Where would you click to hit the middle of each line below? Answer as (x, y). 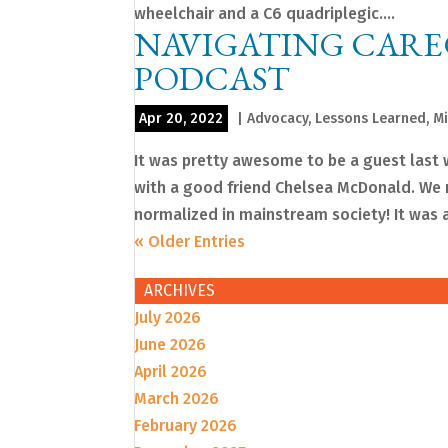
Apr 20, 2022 (181, 119)
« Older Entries (190, 242)
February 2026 (186, 426)
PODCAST (212, 78)
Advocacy (278, 119)
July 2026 (168, 318)
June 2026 (170, 345)
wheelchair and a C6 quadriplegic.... (265, 14)
